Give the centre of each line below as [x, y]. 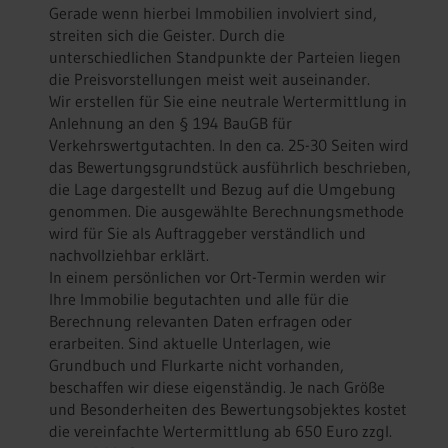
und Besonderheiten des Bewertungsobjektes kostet [228, 408]
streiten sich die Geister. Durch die [167, 34]
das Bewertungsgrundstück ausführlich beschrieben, [230, 166]
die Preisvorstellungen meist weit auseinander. [209, 78]
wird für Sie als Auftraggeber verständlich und [207, 232]
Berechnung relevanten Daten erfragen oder [200, 320]
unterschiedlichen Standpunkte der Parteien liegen [225, 56]
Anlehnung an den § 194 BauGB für [170, 122]
